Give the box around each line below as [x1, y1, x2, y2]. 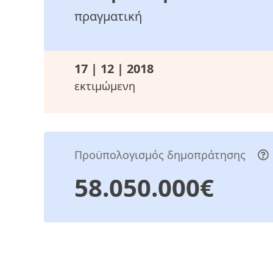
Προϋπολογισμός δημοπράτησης [74, 147, 249, 163]
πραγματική [74, 8, 142, 25]
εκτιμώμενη [74, 79, 135, 94]
